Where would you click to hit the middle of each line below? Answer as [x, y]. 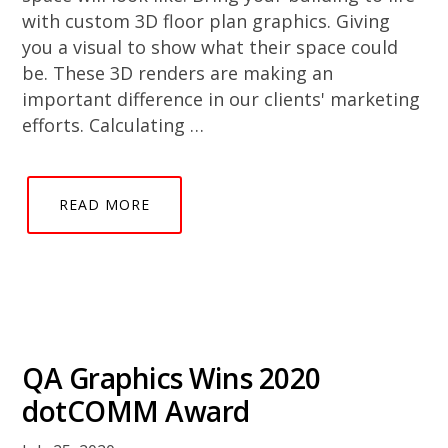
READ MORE [105, 204]
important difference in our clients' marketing [221, 99]
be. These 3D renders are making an [178, 73]
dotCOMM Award [136, 411]
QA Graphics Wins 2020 [171, 378]
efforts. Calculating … [113, 125]
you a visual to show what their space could [210, 47]
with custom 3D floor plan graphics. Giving [206, 21]
